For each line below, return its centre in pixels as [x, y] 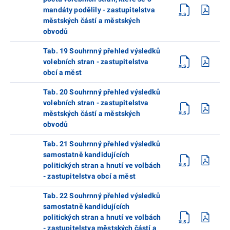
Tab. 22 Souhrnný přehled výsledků [102, 195]
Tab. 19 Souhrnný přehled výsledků [102, 51]
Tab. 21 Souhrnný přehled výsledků [102, 143]
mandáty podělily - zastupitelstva [99, 9]
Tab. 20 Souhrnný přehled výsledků [102, 92]
